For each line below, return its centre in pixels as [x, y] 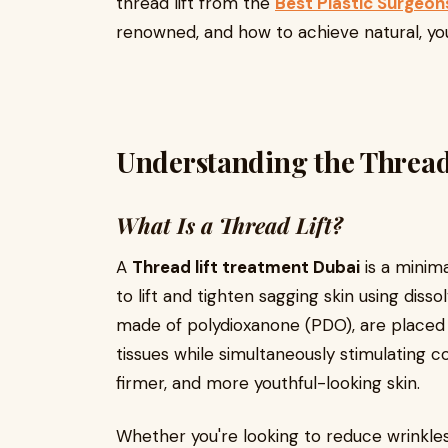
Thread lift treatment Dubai [246, 267]
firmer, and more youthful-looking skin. [268, 383]
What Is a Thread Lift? [229, 225]
